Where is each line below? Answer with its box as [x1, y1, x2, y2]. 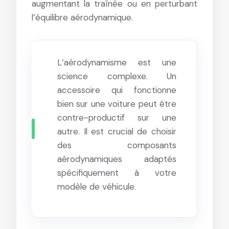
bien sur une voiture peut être [57, 98, 176, 109]
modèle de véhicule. [57, 181, 136, 192]
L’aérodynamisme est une [57, 57, 176, 68]
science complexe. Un [57, 71, 176, 82]
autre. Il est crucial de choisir [57, 126, 176, 137]
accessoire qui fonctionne [57, 84, 176, 96]
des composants [57, 140, 176, 151]
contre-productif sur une [57, 112, 176, 123]
